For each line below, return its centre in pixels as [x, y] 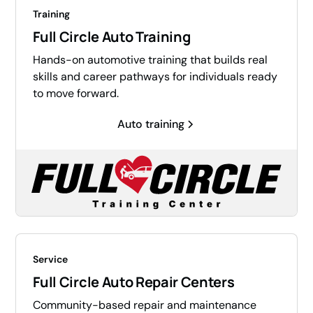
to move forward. [76, 94]
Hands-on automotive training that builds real [151, 60]
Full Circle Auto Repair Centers [134, 282]
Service [51, 260]
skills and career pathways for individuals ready [155, 77]
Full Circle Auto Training [112, 37]
